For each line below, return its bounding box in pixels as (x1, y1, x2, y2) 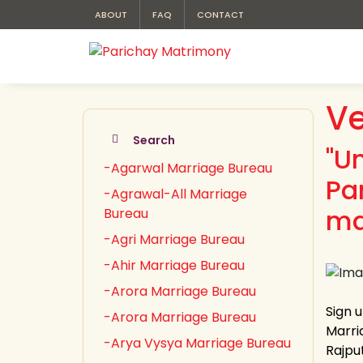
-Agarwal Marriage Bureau (104, 159, 272, 177)
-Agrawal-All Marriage (104, 185, 247, 203)
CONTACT (197, 8, 244, 21)
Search (133, 132, 175, 148)
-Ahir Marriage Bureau (104, 256, 245, 275)
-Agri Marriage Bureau (104, 230, 245, 249)
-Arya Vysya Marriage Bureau (104, 334, 291, 352)
